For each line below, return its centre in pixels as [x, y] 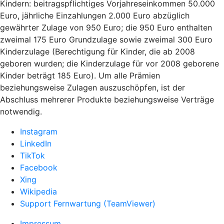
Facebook [39, 167]
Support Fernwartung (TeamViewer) [88, 203]
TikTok [32, 155]
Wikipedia [38, 191]
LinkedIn [36, 143]
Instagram [39, 131]
